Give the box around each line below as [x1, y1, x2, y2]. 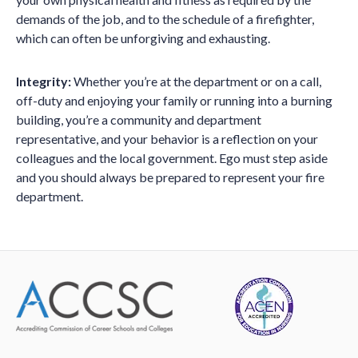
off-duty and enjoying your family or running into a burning [16, 93, 332, 108]
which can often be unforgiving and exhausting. [16, 30, 270, 46]
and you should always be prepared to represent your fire [16, 169, 324, 185]
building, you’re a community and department [16, 112, 261, 127]
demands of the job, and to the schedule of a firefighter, [16, 11, 314, 26]
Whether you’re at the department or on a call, [71, 74, 321, 89]
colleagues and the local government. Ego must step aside [16, 150, 328, 165]
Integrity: [16, 74, 71, 89]
